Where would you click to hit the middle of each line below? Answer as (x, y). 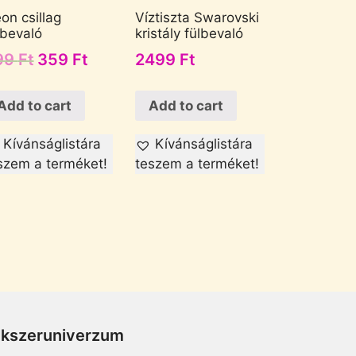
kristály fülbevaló (189, 33)
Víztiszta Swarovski (197, 17)
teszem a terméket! (197, 164)
